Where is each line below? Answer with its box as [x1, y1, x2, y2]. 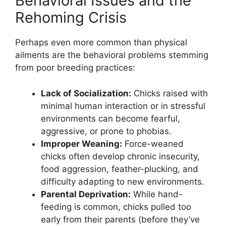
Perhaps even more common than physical [15, 37, 187, 48]
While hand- [131, 189, 183, 199]
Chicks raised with [131, 88, 208, 98]
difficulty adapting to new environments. [41, 176, 204, 187]
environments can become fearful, [41, 113, 180, 124]
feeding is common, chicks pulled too [41, 201, 191, 212]
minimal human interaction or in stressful [41, 100, 205, 111]
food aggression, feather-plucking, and [41, 163, 198, 174]
